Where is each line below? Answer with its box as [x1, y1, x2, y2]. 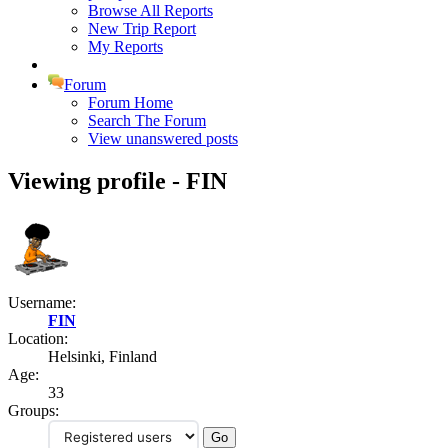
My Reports [88, 37, 163, 55]
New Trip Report [88, 19, 196, 37]
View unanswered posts [88, 129, 238, 147]
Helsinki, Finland [48, 348, 157, 366]
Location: [8, 330, 68, 348]
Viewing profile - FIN [8, 167, 227, 194]
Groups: [8, 402, 59, 420]
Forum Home [88, 93, 173, 111]
